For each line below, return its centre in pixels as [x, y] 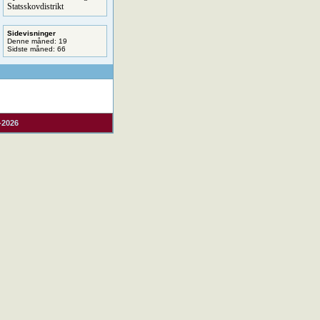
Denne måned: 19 [37, 41]
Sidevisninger [31, 33]
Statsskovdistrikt [35, 6]
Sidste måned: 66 [36, 49]
